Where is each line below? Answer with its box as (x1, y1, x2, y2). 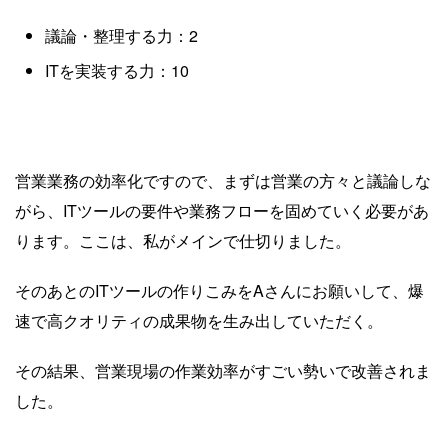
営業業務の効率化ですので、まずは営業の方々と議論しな (15, 168, 431, 192)
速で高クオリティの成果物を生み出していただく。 (15, 308, 383, 332)
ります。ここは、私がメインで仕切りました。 (15, 228, 351, 252)
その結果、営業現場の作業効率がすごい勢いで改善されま (15, 358, 431, 382)
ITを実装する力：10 (45, 58, 189, 82)
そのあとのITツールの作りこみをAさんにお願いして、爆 (15, 278, 424, 302)
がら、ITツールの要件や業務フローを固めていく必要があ (15, 198, 429, 222)
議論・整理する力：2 (45, 23, 198, 47)
